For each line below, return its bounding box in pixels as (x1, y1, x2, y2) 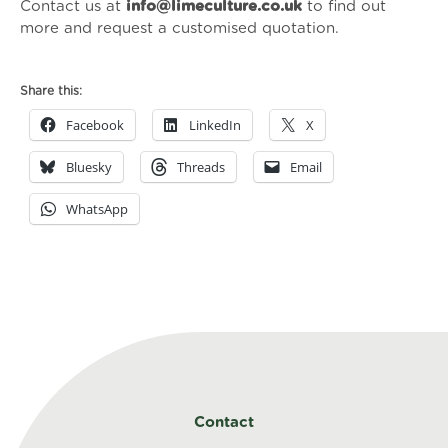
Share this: (20, 85, 82, 97)
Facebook (66, 116, 124, 134)
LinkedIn (189, 116, 241, 134)
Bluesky (66, 158, 112, 176)
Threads (177, 158, 225, 176)
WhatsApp (66, 200, 128, 218)
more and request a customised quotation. (20, 21, 339, 36)
